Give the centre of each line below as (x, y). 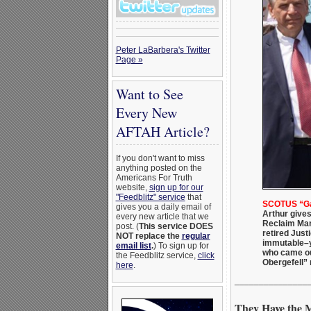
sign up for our (176, 187)
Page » (129, 60)
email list (133, 246)
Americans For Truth (154, 178)
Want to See (149, 94)
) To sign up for (181, 246)
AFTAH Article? (162, 132)
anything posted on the (159, 168)
